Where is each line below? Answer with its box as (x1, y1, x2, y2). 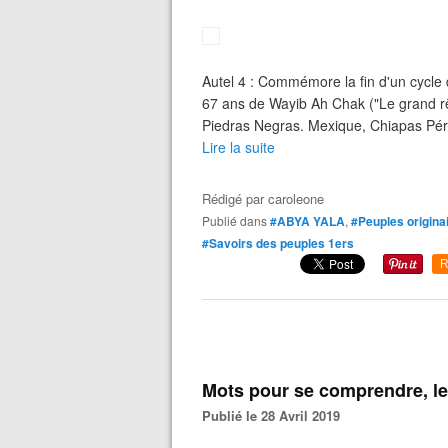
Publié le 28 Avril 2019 (211, 406, 340, 425)
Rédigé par (202, 189, 268, 208)
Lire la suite (202, 137, 275, 157)
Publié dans (210, 212, 267, 229)
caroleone (268, 189, 324, 208)
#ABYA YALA (270, 212, 345, 230)
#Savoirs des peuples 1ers (202, 234, 354, 252)
